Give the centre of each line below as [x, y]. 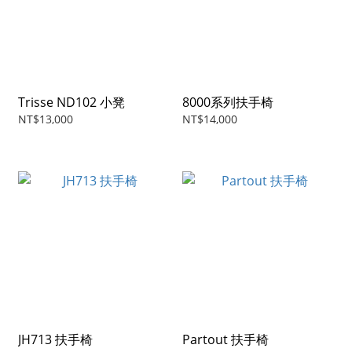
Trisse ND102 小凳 [71, 103]
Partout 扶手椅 [225, 340]
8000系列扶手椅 [228, 103]
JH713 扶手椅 [55, 340]
